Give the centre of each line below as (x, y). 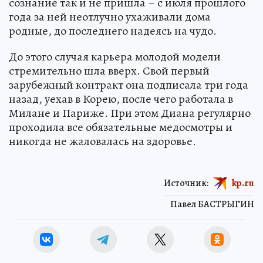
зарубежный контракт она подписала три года (129, 85)
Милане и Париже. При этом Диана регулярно (130, 113)
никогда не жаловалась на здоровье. (102, 141)
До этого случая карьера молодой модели (115, 56)
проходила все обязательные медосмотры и (121, 127)
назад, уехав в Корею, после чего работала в (121, 99)
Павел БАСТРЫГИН (212, 204)
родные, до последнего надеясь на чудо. (113, 31)
